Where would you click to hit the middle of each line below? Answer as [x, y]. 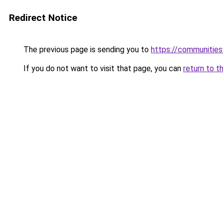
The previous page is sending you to [86, 50]
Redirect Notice [43, 18]
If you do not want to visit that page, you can [102, 68]
